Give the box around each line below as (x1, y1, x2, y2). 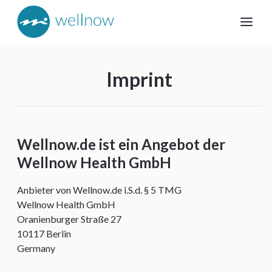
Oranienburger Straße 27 (17, 213, 121, 225)
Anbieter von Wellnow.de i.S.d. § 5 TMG (17, 184, 182, 195)
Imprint (106, 67, 172, 91)
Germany (17, 242, 55, 254)
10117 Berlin (17, 228, 71, 239)
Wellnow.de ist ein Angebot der (17, 135, 225, 153)
